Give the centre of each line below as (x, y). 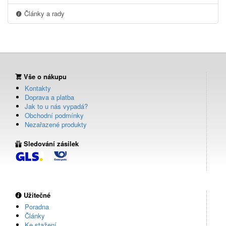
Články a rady (43, 14)
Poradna (37, 206)
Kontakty (38, 88)
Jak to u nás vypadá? (56, 106)
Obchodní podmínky (54, 116)
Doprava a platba (49, 97)
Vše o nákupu (44, 77)
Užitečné (36, 195)
